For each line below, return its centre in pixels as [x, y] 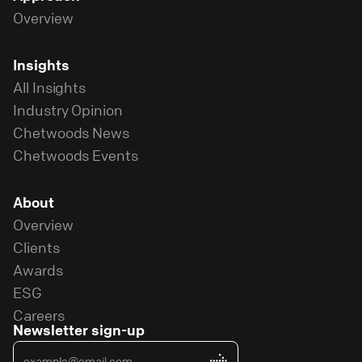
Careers [39, 315]
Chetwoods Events [76, 155]
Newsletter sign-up [79, 329]
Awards [38, 269]
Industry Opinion [68, 109]
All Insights [50, 87]
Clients [36, 247]
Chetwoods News [72, 132]
